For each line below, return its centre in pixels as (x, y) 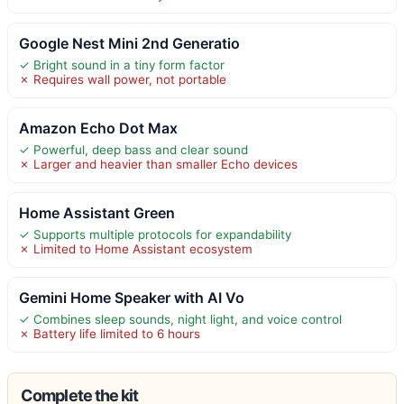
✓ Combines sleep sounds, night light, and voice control (180, 319)
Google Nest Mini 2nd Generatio (129, 43)
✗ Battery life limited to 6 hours (110, 333)
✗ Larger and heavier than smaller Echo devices (158, 164)
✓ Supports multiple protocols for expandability (155, 234)
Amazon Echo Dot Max (98, 128)
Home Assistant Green (97, 212)
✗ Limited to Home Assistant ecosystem (136, 248)
